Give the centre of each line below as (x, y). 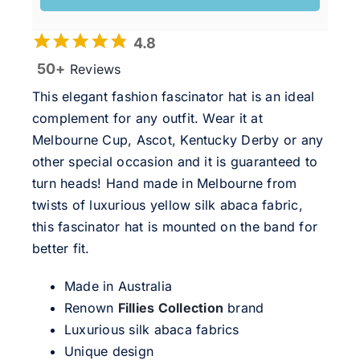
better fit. (61, 249)
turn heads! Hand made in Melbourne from (164, 184)
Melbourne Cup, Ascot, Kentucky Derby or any (178, 140)
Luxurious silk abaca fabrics (151, 330)
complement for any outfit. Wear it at (147, 119)
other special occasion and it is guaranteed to (175, 162)
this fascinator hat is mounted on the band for (175, 227)
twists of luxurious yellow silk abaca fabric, (167, 205)
